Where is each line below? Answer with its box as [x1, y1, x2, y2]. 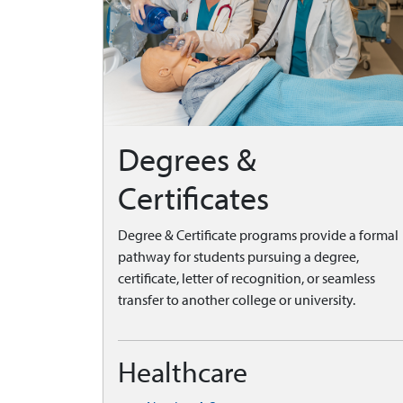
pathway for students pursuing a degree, [118, 248, 359, 265]
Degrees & [118, 140, 256, 179]
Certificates [118, 179, 269, 218]
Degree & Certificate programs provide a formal [118, 227, 399, 244]
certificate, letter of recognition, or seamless [118, 270, 375, 287]
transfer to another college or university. [118, 291, 355, 309]
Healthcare [118, 355, 247, 390]
